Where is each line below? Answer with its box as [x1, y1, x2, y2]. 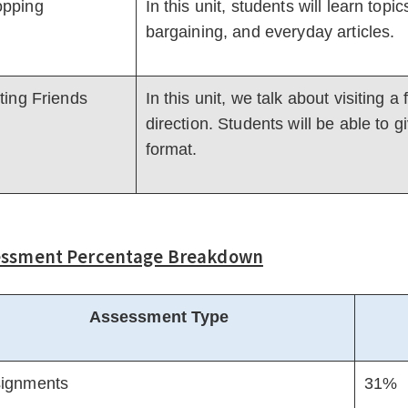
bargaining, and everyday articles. [145, 23, 395, 41]
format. [145, 140, 198, 158]
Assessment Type [88, 308, 229, 326]
